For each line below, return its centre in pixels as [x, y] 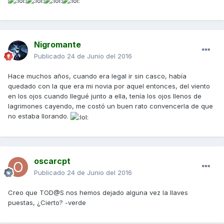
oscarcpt [52, 161]
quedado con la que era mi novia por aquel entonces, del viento [109, 86]
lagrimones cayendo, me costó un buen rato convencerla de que [110, 106]
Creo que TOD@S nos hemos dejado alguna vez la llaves [98, 193]
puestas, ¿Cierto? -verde [47, 203]
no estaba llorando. [39, 116]
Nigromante [57, 45]
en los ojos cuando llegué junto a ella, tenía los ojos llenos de [105, 96]
